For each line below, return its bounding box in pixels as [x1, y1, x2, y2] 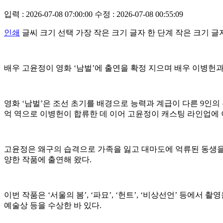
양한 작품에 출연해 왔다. [4, 155, 92, 164]
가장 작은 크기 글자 [76, 28, 145, 37]
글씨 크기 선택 [22, 28, 74, 37]
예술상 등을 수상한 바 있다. [4, 201, 102, 210]
